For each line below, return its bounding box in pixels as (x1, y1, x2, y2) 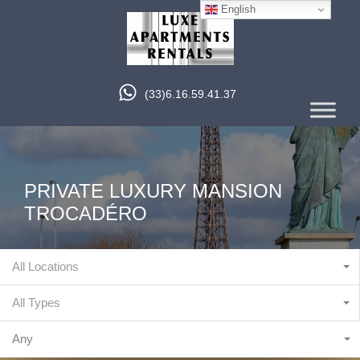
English (218, 2, 256, 15)
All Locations (12, 260, 79, 273)
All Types (12, 296, 60, 309)
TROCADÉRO (24, 202, 147, 224)
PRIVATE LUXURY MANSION (24, 180, 282, 202)
